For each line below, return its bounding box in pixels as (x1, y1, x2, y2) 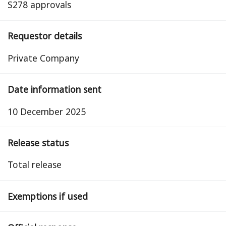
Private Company (8, 51, 79, 64)
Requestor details (8, 30, 82, 42)
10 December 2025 (8, 105, 86, 118)
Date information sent (8, 83, 101, 95)
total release (13, 158, 62, 171)
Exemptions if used (8, 190, 88, 202)
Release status (8, 136, 69, 149)
